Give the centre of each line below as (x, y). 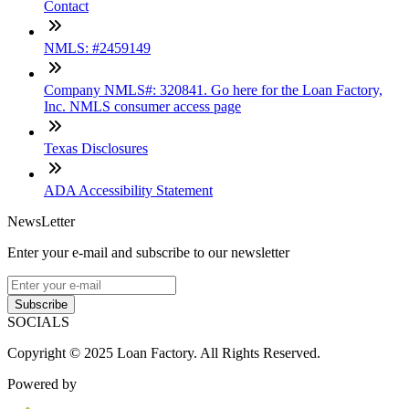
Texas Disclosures (96, 148)
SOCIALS (38, 321)
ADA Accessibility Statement (128, 190)
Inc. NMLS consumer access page (142, 106)
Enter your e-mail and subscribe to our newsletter (148, 252)
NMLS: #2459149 (97, 47)
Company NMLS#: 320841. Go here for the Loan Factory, (213, 89)
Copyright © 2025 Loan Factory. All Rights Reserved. (164, 352)
